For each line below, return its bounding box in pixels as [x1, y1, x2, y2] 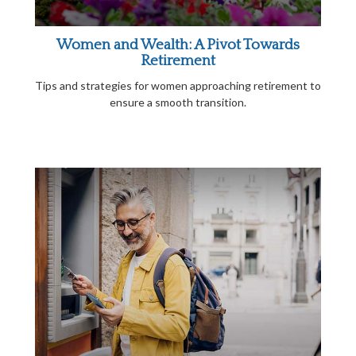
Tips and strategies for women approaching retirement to [35, 79, 321, 92]
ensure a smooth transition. [110, 95, 246, 109]
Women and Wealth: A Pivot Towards [56, 37, 300, 53]
